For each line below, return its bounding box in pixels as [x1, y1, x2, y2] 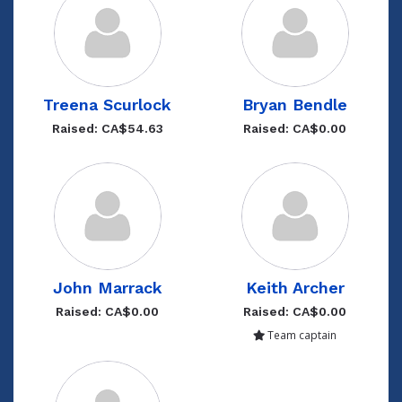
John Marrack [52, 278, 162, 297]
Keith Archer [245, 278, 345, 297]
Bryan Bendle [242, 95, 347, 114]
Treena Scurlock [43, 95, 171, 114]
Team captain [265, 328, 336, 342]
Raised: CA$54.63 [51, 121, 163, 135]
